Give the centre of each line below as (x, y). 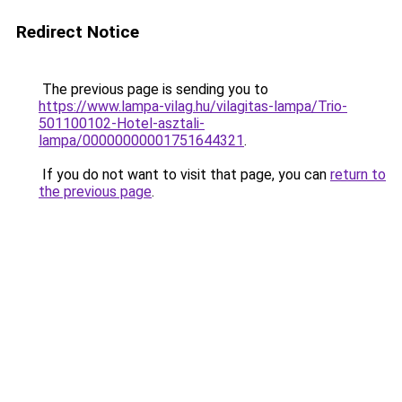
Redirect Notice (78, 32)
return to (358, 175)
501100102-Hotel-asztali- (122, 123)
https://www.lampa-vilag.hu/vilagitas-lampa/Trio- (193, 106)
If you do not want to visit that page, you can (184, 175)
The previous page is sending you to (153, 89)
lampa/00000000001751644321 (141, 140)
